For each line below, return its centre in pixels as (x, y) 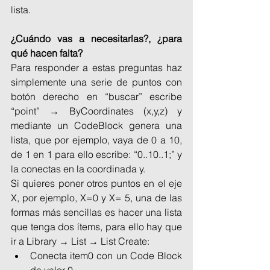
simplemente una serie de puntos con (96, 82)
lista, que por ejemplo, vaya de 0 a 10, (96, 140)
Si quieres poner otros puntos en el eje (96, 183)
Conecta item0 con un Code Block (106, 255)
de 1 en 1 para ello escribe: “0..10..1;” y (96, 154)
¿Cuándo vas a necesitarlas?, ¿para (96, 38)
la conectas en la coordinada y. (78, 168)
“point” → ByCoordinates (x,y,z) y (96, 111)
